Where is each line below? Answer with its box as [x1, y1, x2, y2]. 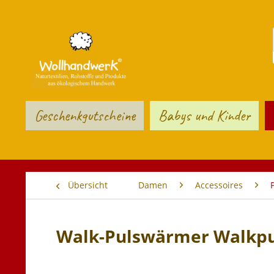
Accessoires [195, 179, 243, 191]
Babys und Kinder [158, 106, 250, 125]
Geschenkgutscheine [34, 106, 135, 125]
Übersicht [68, 179, 108, 191]
